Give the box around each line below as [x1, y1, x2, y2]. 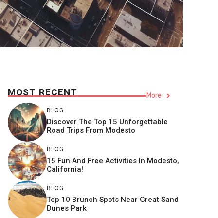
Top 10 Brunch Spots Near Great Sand [47, 195, 179, 204]
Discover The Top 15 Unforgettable [47, 117, 168, 126]
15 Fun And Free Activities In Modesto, [47, 156, 179, 165]
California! [47, 164, 83, 174]
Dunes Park [47, 203, 87, 213]
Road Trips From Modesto [47, 126, 135, 135]
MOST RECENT [8, 87, 77, 98]
